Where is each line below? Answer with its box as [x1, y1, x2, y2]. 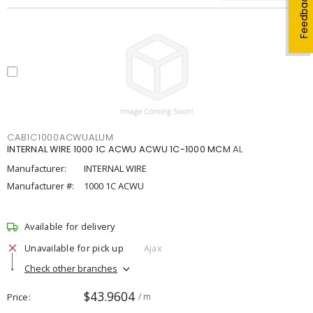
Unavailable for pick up [24, 241, 124, 254]
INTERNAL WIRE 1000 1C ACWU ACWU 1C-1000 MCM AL [7, 143, 243, 155]
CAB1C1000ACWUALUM [7, 131, 114, 143]
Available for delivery [24, 220, 115, 233]
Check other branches [24, 261, 117, 275]
